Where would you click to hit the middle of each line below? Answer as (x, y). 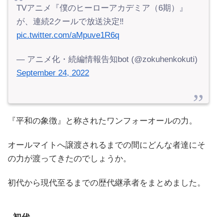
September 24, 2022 (53, 73)
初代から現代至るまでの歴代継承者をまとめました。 (107, 183)
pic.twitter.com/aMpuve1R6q (68, 35)
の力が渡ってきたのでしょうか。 (70, 159)
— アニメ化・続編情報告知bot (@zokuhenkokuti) (107, 60)
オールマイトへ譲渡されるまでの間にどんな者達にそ (107, 145)
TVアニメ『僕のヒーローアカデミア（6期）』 (102, 8)
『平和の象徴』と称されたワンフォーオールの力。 (102, 121)
